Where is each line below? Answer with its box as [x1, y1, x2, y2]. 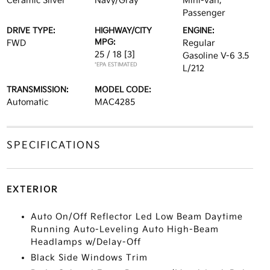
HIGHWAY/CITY [94, 26, 152, 36]
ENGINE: [183, 26, 215, 36]
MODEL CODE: [94, 85, 151, 95]
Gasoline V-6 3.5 [183, 51, 250, 61]
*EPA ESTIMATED [94, 61, 137, 68]
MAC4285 [94, 97, 135, 107]
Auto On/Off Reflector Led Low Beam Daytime [30, 212, 243, 222]
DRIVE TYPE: [6, 26, 55, 36]
